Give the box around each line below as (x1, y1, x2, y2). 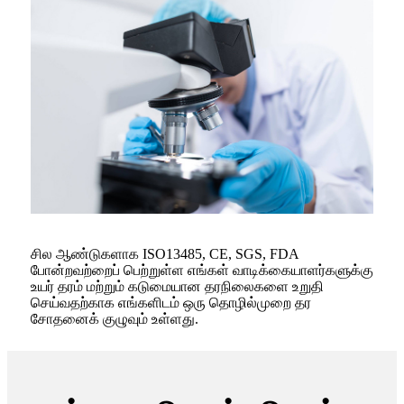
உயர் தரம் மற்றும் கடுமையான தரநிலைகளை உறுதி (31, 279, 324, 295)
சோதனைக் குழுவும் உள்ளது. (31, 311, 198, 327)
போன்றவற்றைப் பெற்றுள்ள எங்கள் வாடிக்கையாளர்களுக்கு (31, 262, 373, 279)
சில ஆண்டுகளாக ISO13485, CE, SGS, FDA (31, 246, 298, 262)
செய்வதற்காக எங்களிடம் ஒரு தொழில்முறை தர (31, 295, 311, 311)
